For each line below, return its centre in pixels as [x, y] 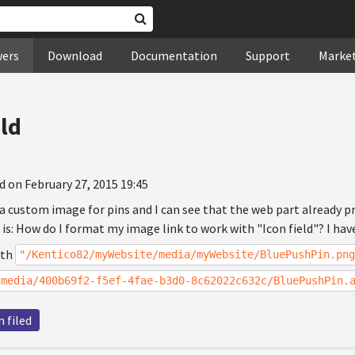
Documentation [174, 55]
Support [268, 55]
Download [75, 55]
